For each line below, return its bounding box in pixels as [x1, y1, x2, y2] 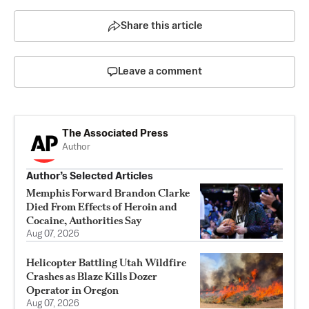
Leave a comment [118, 66, 202, 77]
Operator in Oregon [26, 283, 119, 297]
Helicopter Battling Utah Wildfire [26, 255, 186, 269]
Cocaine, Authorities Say [26, 213, 142, 227]
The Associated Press [62, 128, 168, 139]
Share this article [120, 20, 203, 31]
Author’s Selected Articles [26, 170, 153, 181]
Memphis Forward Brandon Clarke [26, 186, 190, 199]
